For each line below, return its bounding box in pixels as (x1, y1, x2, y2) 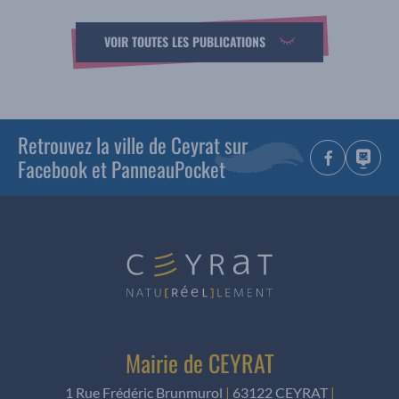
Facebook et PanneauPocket (18, 153, 225, 184)
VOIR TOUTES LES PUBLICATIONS (103, 32, 265, 52)
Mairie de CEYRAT (125, 345, 274, 380)
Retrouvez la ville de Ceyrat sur (18, 129, 248, 160)
